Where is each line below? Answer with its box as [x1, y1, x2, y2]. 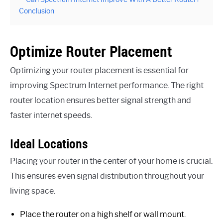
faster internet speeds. [10, 110, 92, 120]
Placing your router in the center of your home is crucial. [10, 156, 213, 166]
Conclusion [19, 6, 54, 15]
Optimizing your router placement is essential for [10, 65, 189, 75]
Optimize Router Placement [10, 42, 172, 61]
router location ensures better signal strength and [10, 95, 191, 105]
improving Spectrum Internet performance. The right [10, 80, 204, 90]
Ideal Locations [10, 135, 88, 152]
